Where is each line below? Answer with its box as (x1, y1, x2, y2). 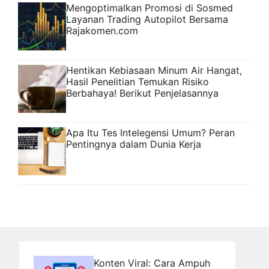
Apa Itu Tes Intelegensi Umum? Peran (66, 127, 235, 139)
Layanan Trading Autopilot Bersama (66, 13, 228, 26)
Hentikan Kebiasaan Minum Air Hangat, (66, 64, 242, 77)
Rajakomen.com (66, 25, 138, 37)
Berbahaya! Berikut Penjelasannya (66, 87, 219, 100)
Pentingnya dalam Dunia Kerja (66, 138, 201, 151)
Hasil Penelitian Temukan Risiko (66, 76, 209, 88)
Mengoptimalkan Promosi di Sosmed (66, 2, 233, 14)
